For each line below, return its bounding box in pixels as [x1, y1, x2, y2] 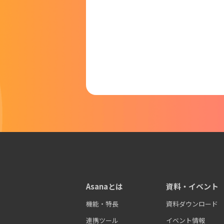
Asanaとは [86, 181, 123, 191]
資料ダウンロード [166, 199, 218, 208]
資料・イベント [166, 181, 218, 191]
